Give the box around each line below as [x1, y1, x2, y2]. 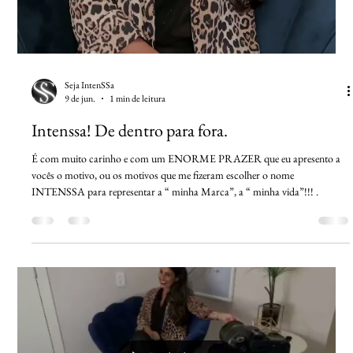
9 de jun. [65, 92, 96, 105]
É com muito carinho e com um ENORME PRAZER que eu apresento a [32, 151, 341, 165]
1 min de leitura [110, 92, 166, 105]
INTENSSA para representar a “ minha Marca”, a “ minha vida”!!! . [32, 184, 319, 199]
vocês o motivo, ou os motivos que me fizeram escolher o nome [32, 168, 295, 182]
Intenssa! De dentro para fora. [32, 119, 229, 142]
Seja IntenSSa [65, 78, 115, 91]
